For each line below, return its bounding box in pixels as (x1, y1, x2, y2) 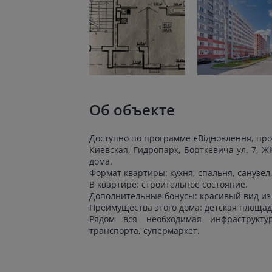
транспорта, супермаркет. (89, 225, 200, 237)
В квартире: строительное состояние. (89, 178, 248, 191)
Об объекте (89, 100, 175, 120)
